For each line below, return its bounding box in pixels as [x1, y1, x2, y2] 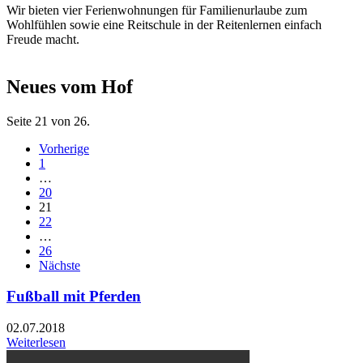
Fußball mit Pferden [6, 288, 141, 305]
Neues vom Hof [6, 75, 133, 97]
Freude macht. [6, 32, 79, 46]
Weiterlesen [6, 335, 66, 350]
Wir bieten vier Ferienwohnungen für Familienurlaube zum [6, 2, 307, 17]
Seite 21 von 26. [6, 113, 90, 128]
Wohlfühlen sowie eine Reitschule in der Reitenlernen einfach [6, 17, 322, 32]
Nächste [39, 258, 80, 272]
